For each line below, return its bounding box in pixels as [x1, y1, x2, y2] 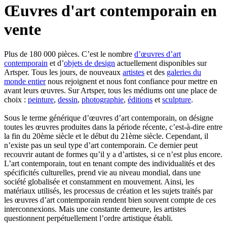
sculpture [162, 95, 191, 104]
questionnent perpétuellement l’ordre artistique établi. [4, 214, 173, 223]
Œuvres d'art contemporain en [4, 2, 217, 20]
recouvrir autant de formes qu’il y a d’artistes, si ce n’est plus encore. [4, 150, 222, 159]
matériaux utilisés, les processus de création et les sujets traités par [4, 186, 213, 196]
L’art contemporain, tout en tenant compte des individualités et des [4, 159, 215, 168]
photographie [82, 95, 124, 104]
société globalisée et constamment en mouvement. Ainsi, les [4, 177, 194, 186]
